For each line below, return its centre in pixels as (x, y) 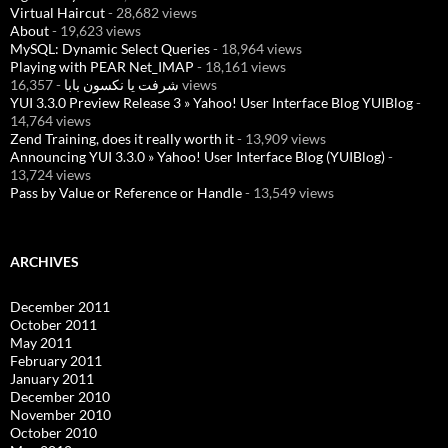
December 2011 (60, 306)
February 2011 (56, 360)
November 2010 (60, 414)
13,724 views (50, 174)
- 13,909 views (280, 138)
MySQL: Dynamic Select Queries (110, 48)
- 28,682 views (151, 12)
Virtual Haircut (57, 12)
